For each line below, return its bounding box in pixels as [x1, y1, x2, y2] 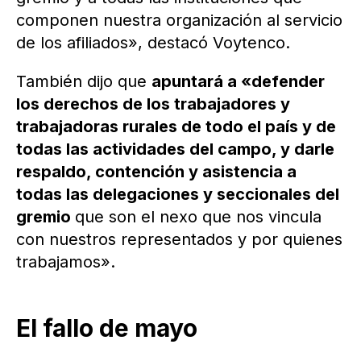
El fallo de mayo [16, 313, 197, 343]
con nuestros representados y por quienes [16, 230, 342, 250]
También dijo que [16, 72, 151, 92]
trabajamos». [16, 252, 115, 272]
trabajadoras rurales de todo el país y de [16, 117, 336, 137]
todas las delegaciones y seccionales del [16, 185, 339, 205]
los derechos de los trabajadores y [16, 94, 290, 114]
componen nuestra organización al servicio [16, 10, 342, 31]
